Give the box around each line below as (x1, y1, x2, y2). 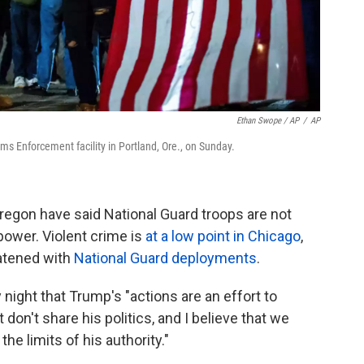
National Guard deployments (74, 249, 257, 266)
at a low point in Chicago (145, 227, 301, 245)
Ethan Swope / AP (236, 115, 299, 126)
